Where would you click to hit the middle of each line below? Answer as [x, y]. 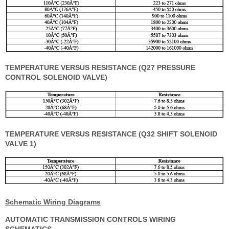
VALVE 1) [21, 144]
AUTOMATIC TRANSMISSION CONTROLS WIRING [90, 220]
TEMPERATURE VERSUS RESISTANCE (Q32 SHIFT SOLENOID [111, 134]
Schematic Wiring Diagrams [53, 202]
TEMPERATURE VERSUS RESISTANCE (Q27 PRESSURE [100, 67]
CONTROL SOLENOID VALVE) [56, 77]
